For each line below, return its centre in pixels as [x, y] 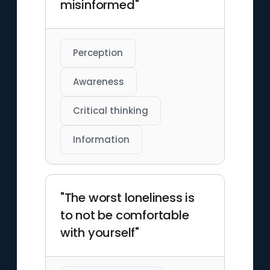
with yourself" [99, 233]
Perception [98, 53]
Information [101, 140]
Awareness [98, 82]
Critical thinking [110, 111]
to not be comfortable [124, 215]
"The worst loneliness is [127, 198]
